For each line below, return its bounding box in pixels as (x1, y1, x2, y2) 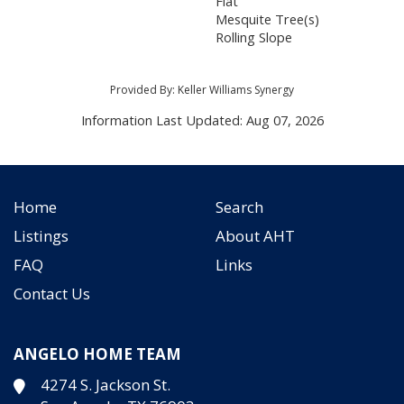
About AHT (216, 225, 295, 246)
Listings (14, 225, 69, 246)
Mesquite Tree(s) (216, 9, 319, 28)
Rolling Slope (216, 27, 292, 46)
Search (216, 196, 263, 217)
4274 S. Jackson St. (41, 373, 170, 395)
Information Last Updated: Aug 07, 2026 (80, 110, 324, 129)
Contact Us (14, 282, 90, 304)
